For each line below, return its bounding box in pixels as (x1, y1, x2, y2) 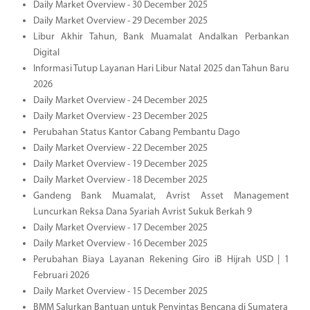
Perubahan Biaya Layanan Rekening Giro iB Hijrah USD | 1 (33, 254, 289, 265)
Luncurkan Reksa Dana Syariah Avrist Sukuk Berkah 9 (33, 206, 252, 217)
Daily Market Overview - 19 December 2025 (33, 158, 208, 170)
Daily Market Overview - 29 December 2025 (33, 15, 208, 26)
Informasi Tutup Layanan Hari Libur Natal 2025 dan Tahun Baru (33, 63, 289, 74)
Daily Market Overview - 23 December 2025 (33, 111, 208, 122)
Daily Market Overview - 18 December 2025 (33, 174, 208, 185)
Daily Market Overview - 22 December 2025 (33, 143, 208, 154)
